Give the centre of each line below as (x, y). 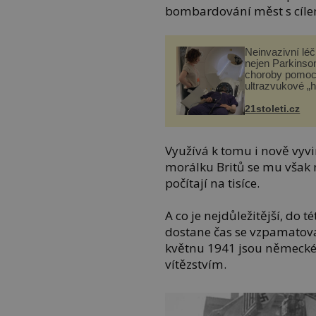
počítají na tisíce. (213, 183)
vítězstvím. (196, 264)
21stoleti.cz (273, 109)
